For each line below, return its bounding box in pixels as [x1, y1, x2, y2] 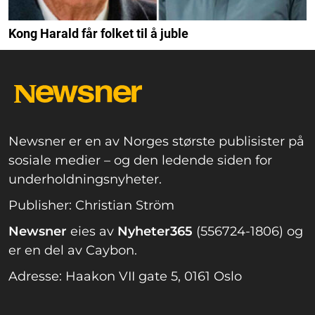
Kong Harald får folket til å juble [8, 26, 188, 41]
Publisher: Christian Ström [8, 198, 174, 214]
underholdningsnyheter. [8, 172, 162, 188]
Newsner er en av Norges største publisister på [8, 134, 304, 150]
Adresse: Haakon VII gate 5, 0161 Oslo [8, 269, 242, 285]
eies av [70, 224, 117, 240]
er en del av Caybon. [8, 243, 137, 259]
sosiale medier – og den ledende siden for [8, 153, 272, 169]
